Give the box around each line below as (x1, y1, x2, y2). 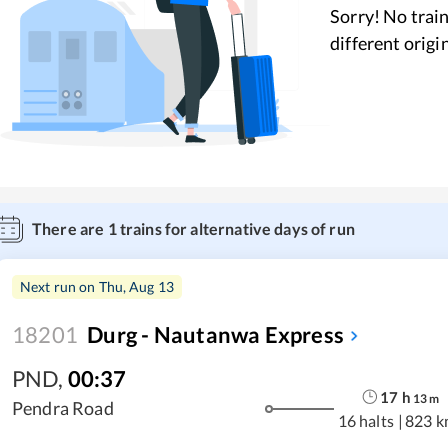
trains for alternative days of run (116, 219, 355, 238)
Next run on (20, 278, 99, 295)
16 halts (337, 410, 394, 430)
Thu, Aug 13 (98, 278, 175, 295)
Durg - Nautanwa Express (87, 321, 345, 348)
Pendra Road (12, 397, 114, 419)
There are (32, 219, 108, 238)
